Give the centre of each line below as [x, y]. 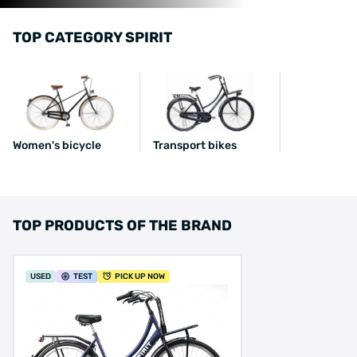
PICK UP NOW [140, 277]
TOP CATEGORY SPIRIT [92, 37]
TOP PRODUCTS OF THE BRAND [122, 226]
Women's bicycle [57, 145]
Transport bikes [195, 145]
